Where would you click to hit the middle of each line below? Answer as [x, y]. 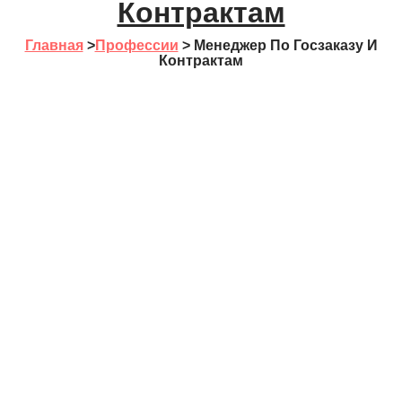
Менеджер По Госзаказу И [285, 45]
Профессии [136, 45]
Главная [54, 45]
